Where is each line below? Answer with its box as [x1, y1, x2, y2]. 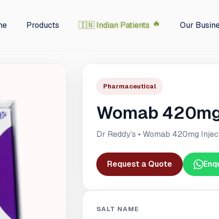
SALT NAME [96, 205, 139, 213]
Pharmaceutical [103, 82, 156, 90]
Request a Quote [107, 159, 172, 169]
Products [26, 20, 59, 30]
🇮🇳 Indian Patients [79, 20, 150, 30]
